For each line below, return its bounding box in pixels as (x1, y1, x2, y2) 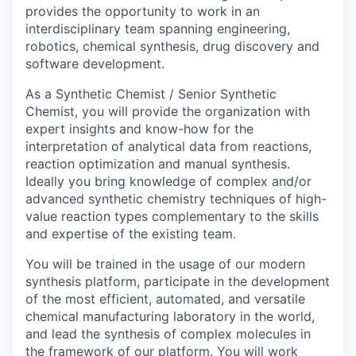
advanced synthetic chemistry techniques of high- (25, 191, 327, 207)
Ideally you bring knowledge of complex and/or (25, 173, 311, 190)
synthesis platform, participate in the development (25, 273, 330, 290)
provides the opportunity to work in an (25, 3, 260, 20)
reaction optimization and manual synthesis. (25, 156, 290, 172)
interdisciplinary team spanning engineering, (25, 21, 290, 37)
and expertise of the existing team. (25, 226, 236, 242)
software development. (25, 56, 164, 72)
